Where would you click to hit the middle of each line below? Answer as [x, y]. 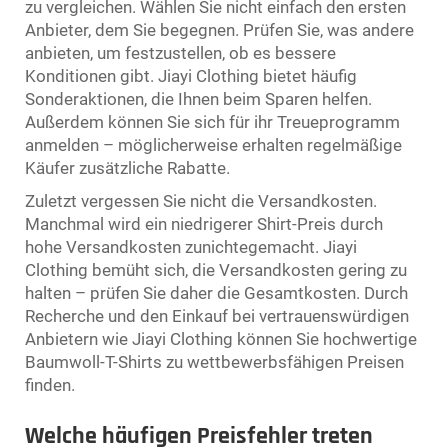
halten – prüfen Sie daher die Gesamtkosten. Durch [216, 292]
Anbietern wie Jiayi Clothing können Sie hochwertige [221, 338]
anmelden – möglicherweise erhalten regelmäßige [213, 144]
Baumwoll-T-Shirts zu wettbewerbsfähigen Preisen [214, 361]
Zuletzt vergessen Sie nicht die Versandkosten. [201, 200]
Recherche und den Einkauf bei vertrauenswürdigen [217, 315]
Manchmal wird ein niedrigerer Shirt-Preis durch [204, 223]
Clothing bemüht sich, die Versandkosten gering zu [216, 269]
